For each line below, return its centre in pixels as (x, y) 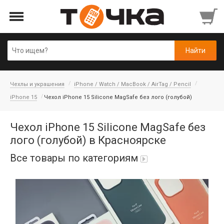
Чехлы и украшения (37, 84)
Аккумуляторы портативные (57, 208)
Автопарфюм (32, 185)
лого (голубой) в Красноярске (88, 140)
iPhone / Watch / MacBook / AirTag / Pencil (132, 84)
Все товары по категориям (74, 158)
